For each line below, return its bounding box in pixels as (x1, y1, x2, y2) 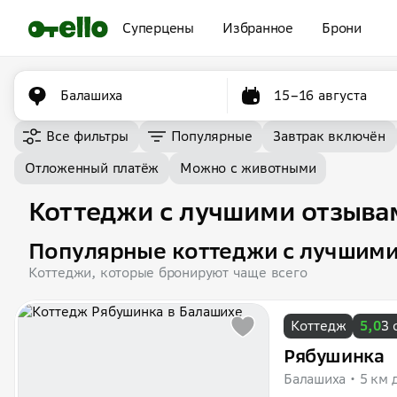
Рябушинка (284, 345, 385, 367)
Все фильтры (46, 128, 128, 144)
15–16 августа (274, 87, 368, 104)
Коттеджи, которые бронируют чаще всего (28, 264, 307, 281)
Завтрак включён (273, 128, 385, 144)
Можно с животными (180, 160, 316, 176)
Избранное (222, 19, 293, 36)
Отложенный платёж (25, 160, 160, 176)
